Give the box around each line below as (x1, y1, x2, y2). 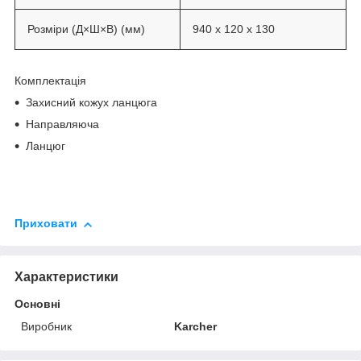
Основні (15, 297, 60, 310)
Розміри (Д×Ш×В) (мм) (27, 22, 148, 35)
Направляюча (26, 118, 102, 131)
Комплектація (15, 74, 86, 88)
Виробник (21, 319, 72, 333)
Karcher (174, 319, 218, 333)
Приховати (15, 217, 77, 230)
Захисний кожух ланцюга (26, 96, 160, 110)
